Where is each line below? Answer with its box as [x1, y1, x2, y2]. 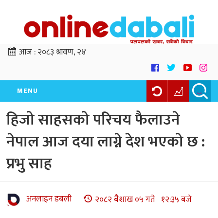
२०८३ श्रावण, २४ [37, 45, 86, 59]
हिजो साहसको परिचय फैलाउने [6, 107, 180, 133]
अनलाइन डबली [26, 192, 72, 206]
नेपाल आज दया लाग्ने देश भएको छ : [6, 129, 205, 155]
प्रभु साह [6, 151, 52, 177]
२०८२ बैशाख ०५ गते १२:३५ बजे [95, 192, 192, 206]
